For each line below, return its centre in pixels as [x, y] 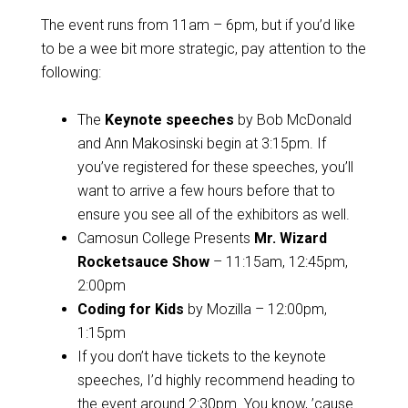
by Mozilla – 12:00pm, [255, 309]
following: [71, 72]
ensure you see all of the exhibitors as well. [213, 214]
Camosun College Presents [165, 238]
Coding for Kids [130, 309]
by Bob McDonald [292, 120]
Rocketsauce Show [143, 262]
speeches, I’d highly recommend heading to [216, 380]
